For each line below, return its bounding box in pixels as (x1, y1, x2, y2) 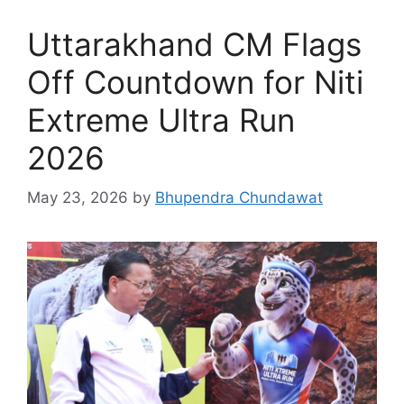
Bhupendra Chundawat (155, 188, 323, 207)
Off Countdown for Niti (27, 62, 363, 101)
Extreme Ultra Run (27, 100, 295, 139)
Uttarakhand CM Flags (27, 24, 362, 63)
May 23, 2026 (27, 188, 128, 207)
